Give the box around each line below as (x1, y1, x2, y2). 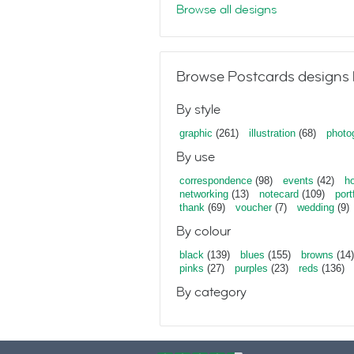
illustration (249, 127, 296, 139)
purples (235, 262, 268, 274)
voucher (235, 201, 272, 213)
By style (176, 100, 220, 119)
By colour (176, 222, 231, 240)
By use (176, 148, 215, 166)
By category (176, 283, 247, 301)
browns (301, 249, 333, 261)
